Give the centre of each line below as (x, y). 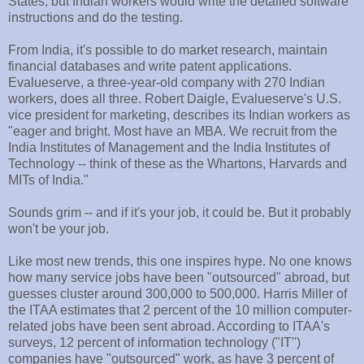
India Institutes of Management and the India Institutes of (169, 148)
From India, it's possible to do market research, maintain (168, 50)
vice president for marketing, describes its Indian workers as (179, 115)
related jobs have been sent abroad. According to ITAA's (169, 327)
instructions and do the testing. (95, 18)
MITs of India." (48, 180)
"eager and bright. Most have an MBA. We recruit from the (173, 132)
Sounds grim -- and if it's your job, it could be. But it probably (180, 213)
